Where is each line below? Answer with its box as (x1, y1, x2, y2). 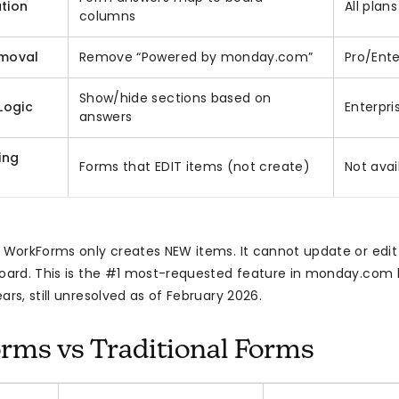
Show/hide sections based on (79, 89, 272, 108)
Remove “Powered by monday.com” (79, 48, 313, 67)
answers (79, 108, 133, 126)
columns (79, 7, 136, 26)
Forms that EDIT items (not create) (79, 158, 310, 176)
